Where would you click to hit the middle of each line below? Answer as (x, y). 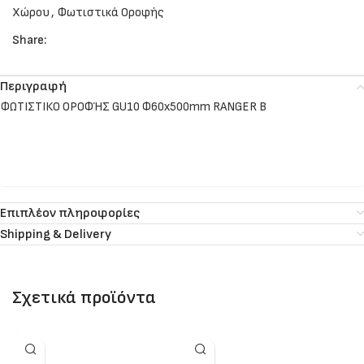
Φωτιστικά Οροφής (111, 13)
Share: (29, 40)
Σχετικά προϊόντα (84, 298)
